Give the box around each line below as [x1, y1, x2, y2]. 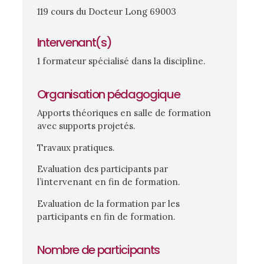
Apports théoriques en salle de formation [37, 107, 211, 119]
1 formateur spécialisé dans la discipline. [37, 55, 206, 67]
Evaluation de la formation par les [37, 197, 180, 209]
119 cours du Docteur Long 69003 [37, 5, 176, 17]
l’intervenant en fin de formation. [37, 176, 180, 188]
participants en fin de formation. [37, 210, 178, 222]
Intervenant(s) [37, 34, 112, 51]
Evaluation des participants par [37, 163, 168, 175]
